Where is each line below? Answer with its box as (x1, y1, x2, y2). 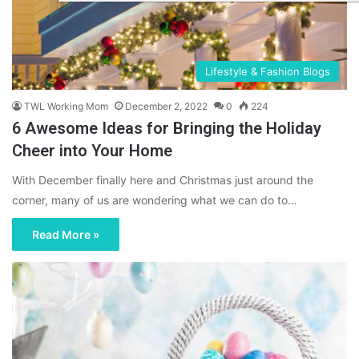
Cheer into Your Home (12, 140, 172, 160)
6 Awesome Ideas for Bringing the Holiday (12, 118, 321, 138)
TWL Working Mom (24, 99, 108, 112)
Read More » (32, 227, 99, 241)
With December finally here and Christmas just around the (12, 172, 313, 187)
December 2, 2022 (125, 99, 208, 112)
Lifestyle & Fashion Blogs (205, 64, 330, 78)
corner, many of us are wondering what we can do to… (12, 192, 297, 207)
